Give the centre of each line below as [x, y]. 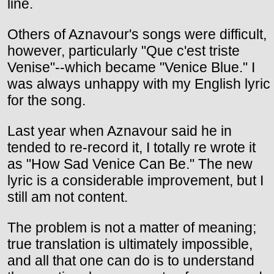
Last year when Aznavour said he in [120, 131]
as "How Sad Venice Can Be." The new [130, 164]
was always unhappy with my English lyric [139, 83]
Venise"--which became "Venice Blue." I [131, 67]
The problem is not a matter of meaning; [132, 227]
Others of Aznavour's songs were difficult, [137, 34]
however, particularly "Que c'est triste [124, 50]
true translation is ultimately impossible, [130, 244]
